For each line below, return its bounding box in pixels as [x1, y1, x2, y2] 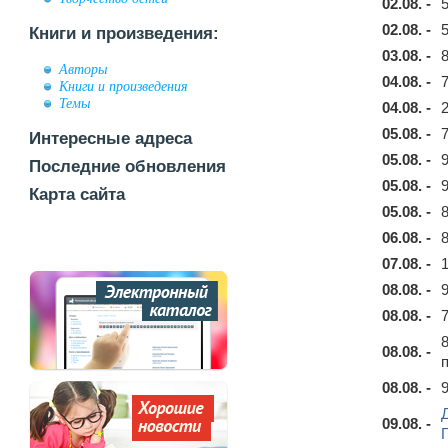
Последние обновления [29, 157, 226, 176]
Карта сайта [29, 185, 125, 204]
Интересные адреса [29, 129, 192, 148]
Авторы [59, 61, 107, 77]
